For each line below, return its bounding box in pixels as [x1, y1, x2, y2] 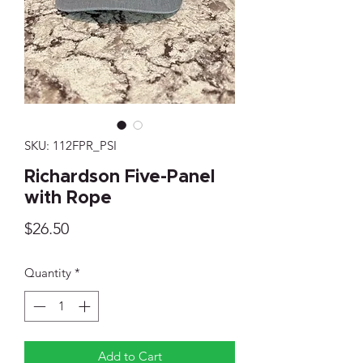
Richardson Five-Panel [24, 168, 215, 186]
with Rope [24, 189, 112, 207]
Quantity [24, 264, 71, 280]
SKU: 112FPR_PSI [24, 137, 117, 153]
